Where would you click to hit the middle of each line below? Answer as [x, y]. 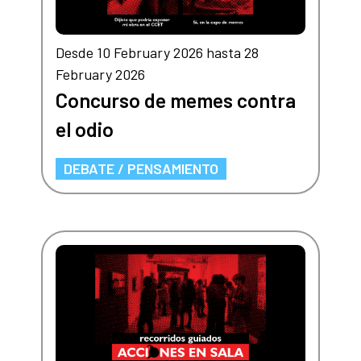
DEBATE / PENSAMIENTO [141, 169]
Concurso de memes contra [175, 100]
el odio [84, 129]
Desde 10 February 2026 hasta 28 [157, 53]
